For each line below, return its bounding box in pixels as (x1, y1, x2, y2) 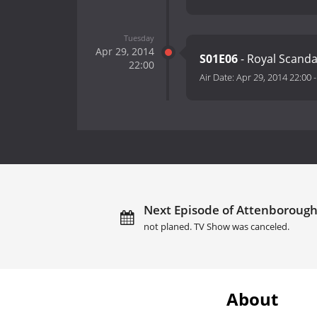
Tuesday (123, 32, 154, 43)
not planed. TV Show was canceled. (143, 220, 289, 233)
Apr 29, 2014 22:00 (236, 71, 311, 84)
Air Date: (200, 71, 236, 84)
